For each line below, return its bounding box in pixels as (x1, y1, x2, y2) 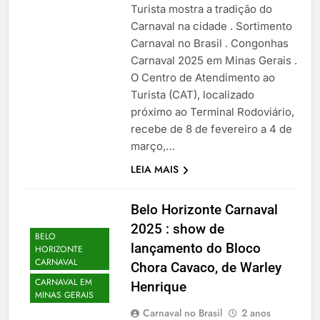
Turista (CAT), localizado (130, 88, 254, 102)
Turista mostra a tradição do (130, 2, 272, 16)
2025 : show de (130, 221, 224, 238)
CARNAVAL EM (35, 275, 92, 289)
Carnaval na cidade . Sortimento (130, 19, 292, 34)
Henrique (130, 279, 186, 296)
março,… (130, 139, 175, 154)
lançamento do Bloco (130, 240, 261, 257)
